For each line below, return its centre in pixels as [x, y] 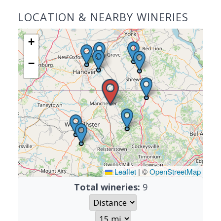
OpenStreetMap [175, 171]
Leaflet [124, 171]
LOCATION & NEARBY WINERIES [103, 17]
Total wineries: [107, 187]
